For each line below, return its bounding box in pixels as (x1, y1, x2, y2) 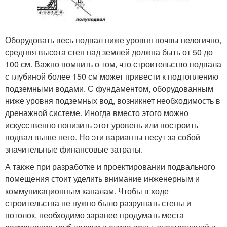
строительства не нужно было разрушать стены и (5, 197, 191, 209)
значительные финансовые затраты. (5, 143, 143, 156)
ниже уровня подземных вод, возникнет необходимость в (5, 95, 220, 107)
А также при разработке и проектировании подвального (5, 161, 215, 173)
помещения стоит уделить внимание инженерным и (5, 173, 200, 185)
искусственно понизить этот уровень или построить (5, 119, 198, 131)
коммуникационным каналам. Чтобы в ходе (5, 185, 169, 197)
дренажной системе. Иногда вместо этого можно (5, 107, 188, 119)
